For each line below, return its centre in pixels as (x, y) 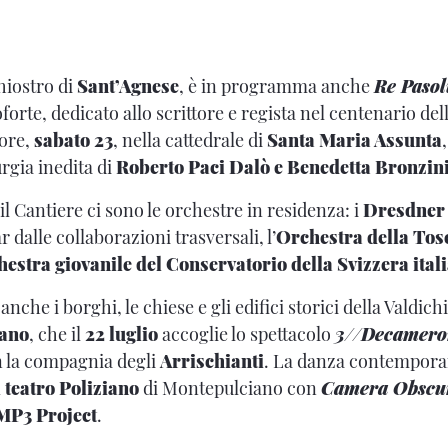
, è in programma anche (276, 85)
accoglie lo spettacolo (246, 333)
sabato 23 (73, 139)
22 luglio (121, 333)
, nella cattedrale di (190, 139)
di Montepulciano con (230, 387)
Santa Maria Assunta (354, 139)
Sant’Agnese (128, 85)
